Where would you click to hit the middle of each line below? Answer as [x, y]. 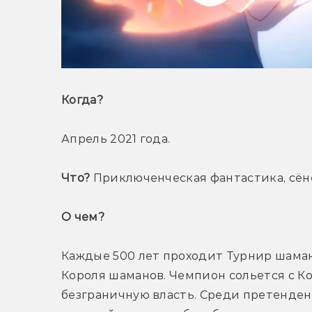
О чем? [85, 217]
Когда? [84, 100]
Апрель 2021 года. [116, 139]
